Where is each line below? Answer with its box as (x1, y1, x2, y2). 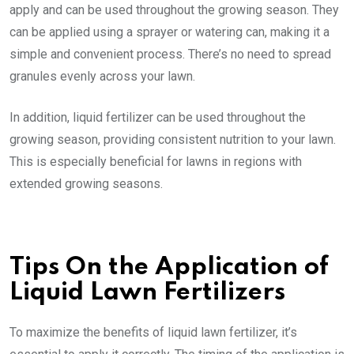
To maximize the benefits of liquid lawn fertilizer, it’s (9, 324, 297, 340)
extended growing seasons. (9, 175, 163, 191)
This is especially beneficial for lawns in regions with (9, 153, 302, 169)
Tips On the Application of (9, 254, 329, 280)
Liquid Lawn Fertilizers (9, 280, 285, 305)
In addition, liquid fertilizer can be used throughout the (9, 109, 306, 125)
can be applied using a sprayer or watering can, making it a (9, 24, 330, 40)
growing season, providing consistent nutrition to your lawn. (9, 131, 336, 147)
